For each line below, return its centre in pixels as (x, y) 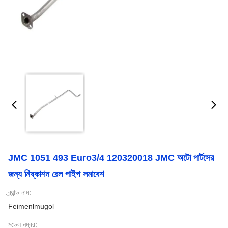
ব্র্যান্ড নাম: (20, 192)
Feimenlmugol (31, 206)
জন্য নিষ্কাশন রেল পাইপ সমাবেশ (56, 174)
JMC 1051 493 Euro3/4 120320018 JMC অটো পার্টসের (111, 158)
